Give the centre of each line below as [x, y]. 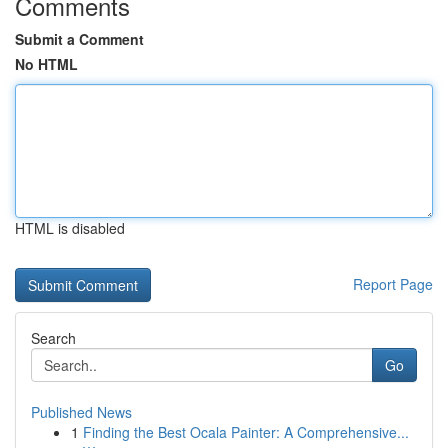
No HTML [46, 64]
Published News [81, 412]
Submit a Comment [79, 39]
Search [53, 338]
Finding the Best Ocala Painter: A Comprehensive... [246, 432]
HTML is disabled [70, 228]
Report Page [393, 284]
